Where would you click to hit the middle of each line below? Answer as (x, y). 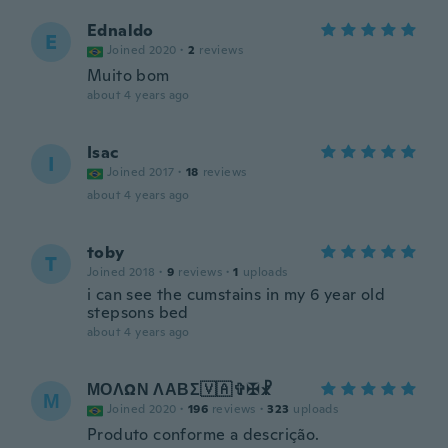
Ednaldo (120, 30)
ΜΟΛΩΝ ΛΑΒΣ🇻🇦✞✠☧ (180, 389)
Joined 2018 (121, 272)
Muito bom (128, 75)
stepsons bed (138, 312)
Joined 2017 (141, 172)
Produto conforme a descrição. (203, 434)
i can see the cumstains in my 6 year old (236, 294)
